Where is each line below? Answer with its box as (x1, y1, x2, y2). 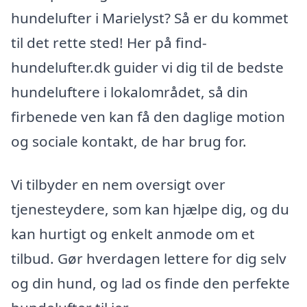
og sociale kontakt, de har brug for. (11, 131, 247, 151)
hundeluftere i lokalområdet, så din (11, 82, 248, 101)
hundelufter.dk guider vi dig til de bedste (11, 57, 284, 77)
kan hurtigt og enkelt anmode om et (11, 224, 255, 244)
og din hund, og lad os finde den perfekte (11, 273, 290, 293)
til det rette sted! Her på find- (11, 32, 207, 52)
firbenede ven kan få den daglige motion (11, 106, 285, 126)
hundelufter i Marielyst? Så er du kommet (11, 8, 288, 27)
